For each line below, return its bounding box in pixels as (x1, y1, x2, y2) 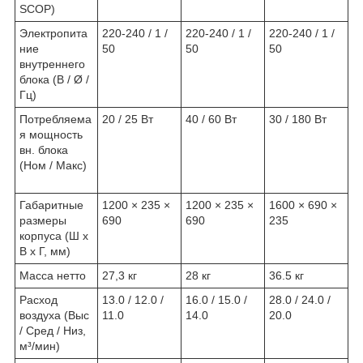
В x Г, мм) (19, 244, 70, 258)
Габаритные (19, 198, 83, 211)
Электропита (19, 26, 88, 40)
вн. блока (19, 143, 68, 156)
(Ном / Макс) (19, 158, 90, 172)
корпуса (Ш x (19, 228, 88, 242)
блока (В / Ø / (19, 72, 89, 86)
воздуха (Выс (19, 308, 89, 322)
